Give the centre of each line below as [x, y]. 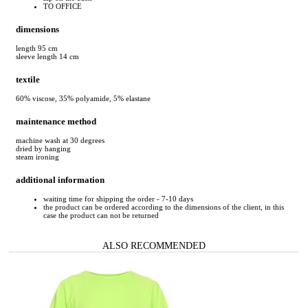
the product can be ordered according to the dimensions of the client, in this [164, 207]
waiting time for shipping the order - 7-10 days [118, 199]
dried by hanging [43, 149]
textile [28, 79]
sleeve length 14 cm [47, 56]
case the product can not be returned [101, 216]
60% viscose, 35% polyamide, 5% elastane [83, 98]
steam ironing [37, 157]
